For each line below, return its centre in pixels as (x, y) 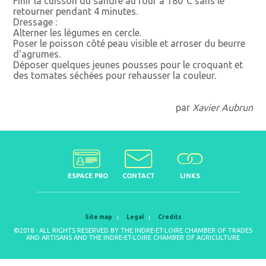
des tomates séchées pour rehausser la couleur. (115, 75)
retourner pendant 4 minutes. (76, 11)
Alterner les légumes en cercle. (77, 32)
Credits (170, 217)
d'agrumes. (37, 54)
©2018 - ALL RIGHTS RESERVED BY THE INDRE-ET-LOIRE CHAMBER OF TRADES (133, 230)
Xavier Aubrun (222, 107)
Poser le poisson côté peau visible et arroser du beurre (129, 43)
